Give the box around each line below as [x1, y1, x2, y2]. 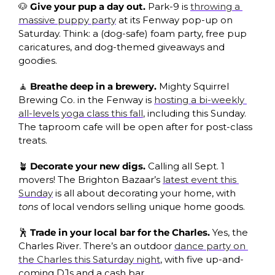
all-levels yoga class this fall [18, 107, 143, 119]
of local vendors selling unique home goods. [41, 200, 247, 212]
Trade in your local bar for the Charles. [30, 226, 212, 238]
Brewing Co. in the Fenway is [18, 93, 154, 106]
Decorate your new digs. [30, 160, 148, 172]
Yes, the [212, 226, 248, 238]
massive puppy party [18, 14, 116, 26]
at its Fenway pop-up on [116, 14, 233, 26]
